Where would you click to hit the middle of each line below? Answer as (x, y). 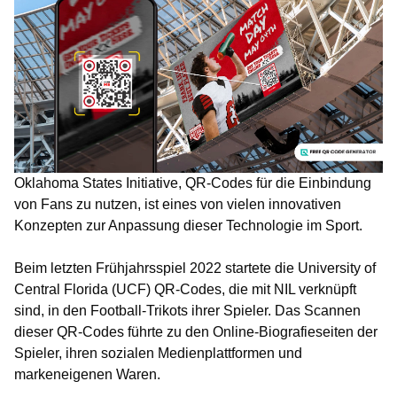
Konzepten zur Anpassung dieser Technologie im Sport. (188, 225)
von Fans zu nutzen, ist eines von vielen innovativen (178, 204)
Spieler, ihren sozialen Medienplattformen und (158, 353)
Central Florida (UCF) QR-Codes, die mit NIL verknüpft (185, 289)
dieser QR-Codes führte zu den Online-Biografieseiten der (196, 331)
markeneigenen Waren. (87, 374)
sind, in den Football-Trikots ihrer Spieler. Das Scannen (187, 310)
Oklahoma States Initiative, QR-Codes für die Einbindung (193, 183)
